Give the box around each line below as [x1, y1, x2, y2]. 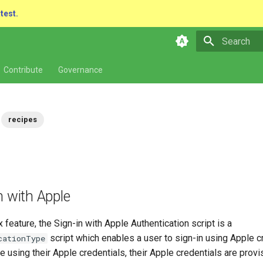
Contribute [4, 65, 43, 75]
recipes [8, 115, 38, 124]
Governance [58, 65, 103, 75]
